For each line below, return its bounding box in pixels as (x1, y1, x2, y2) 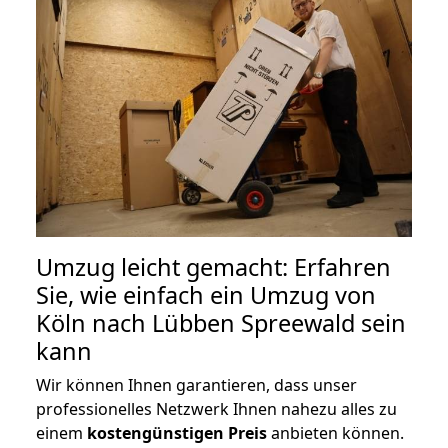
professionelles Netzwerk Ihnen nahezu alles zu (36, 397, 397, 420)
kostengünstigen (87, 421, 224, 444)
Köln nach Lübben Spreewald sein (36, 306, 406, 339)
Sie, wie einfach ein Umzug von (36, 278, 376, 311)
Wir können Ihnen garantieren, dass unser (36, 373, 357, 396)
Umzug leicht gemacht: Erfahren (36, 250, 391, 283)
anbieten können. (267, 421, 404, 444)
